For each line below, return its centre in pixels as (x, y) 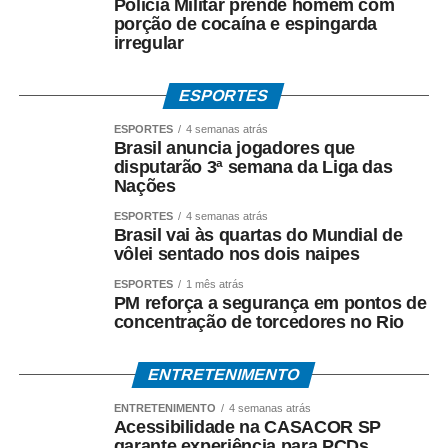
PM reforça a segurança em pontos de (270, 303)
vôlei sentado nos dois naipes (236, 254)
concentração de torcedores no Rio (259, 322)
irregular (148, 43)
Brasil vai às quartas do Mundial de (258, 235)
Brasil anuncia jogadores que (234, 148)
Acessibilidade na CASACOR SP (247, 427)
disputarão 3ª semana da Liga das (253, 167)
